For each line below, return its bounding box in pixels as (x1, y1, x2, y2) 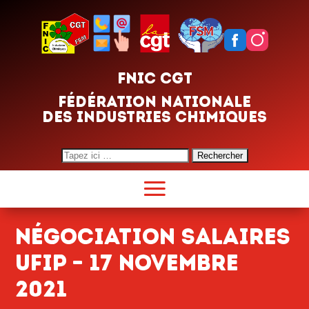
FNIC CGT (117, 68, 192, 88)
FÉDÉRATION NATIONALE (58, 92, 251, 111)
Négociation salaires (15, 223, 290, 250)
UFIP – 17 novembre (15, 249, 239, 276)
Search (60, 148, 92, 160)
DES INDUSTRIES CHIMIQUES (42, 107, 267, 126)
